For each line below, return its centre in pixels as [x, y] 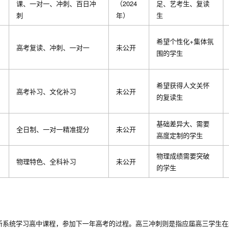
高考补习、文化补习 [46, 91]
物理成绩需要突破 [183, 156]
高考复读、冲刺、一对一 [53, 47]
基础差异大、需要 [183, 123]
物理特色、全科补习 [46, 161]
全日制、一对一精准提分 [53, 129]
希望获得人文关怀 [183, 85]
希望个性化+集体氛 [185, 41]
